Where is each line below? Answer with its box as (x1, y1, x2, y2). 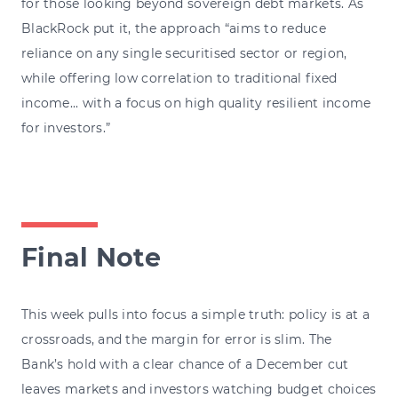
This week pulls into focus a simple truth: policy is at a (21, 306, 370, 322)
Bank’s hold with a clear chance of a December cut (21, 355, 349, 372)
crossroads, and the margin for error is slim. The (21, 330, 332, 347)
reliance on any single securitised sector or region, (21, 44, 347, 61)
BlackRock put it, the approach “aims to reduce (21, 20, 326, 36)
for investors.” (21, 119, 111, 136)
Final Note (21, 241, 161, 273)
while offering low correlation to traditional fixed (21, 69, 338, 86)
